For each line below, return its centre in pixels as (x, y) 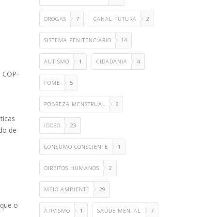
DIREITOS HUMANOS (72, 168)
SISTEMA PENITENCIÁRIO (78, 40)
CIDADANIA (112, 61)
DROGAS (55, 19)
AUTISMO (57, 61)
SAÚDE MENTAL (119, 210)
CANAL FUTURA (115, 19)
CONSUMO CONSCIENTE (76, 147)
